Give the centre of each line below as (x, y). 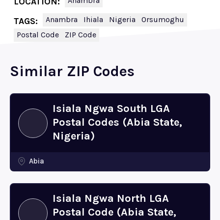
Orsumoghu (163, 19)
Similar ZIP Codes (72, 71)
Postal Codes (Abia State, (117, 122)
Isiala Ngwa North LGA (111, 198)
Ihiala (93, 19)
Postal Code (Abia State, (114, 212)
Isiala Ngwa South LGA (111, 109)
